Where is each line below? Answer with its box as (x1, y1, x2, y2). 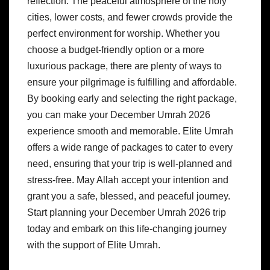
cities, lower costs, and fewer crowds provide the (27, 12, 233, 23)
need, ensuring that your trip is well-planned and (27, 159, 232, 169)
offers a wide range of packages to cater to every (27, 142, 233, 153)
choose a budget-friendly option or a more (27, 45, 204, 55)
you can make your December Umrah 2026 (27, 110, 210, 121)
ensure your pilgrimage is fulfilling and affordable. (27, 77, 237, 88)
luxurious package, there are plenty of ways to (27, 61, 222, 72)
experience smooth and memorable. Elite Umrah (27, 126, 233, 137)
